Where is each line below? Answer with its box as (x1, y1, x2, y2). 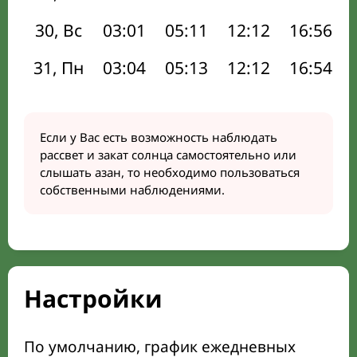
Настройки (24, 282, 163, 315)
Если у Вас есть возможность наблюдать (40, 129, 277, 145)
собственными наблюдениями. (40, 182, 225, 198)
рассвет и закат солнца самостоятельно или (40, 147, 296, 163)
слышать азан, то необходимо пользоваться (40, 164, 300, 180)
